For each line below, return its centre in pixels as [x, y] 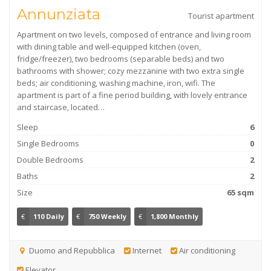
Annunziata [59, 14]
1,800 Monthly [175, 216]
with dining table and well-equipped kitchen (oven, [109, 47]
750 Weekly [107, 216]
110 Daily [49, 216]
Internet [146, 250]
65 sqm [240, 192]
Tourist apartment [221, 16]
